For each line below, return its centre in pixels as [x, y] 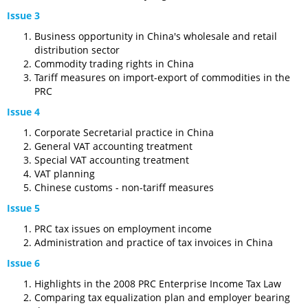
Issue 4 [23, 112]
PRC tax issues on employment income [123, 229]
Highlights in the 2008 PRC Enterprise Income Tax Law [158, 284]
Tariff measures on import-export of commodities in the [162, 77]
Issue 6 [23, 263]
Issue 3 [23, 15]
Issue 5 [23, 208]
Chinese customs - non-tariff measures [124, 187]
